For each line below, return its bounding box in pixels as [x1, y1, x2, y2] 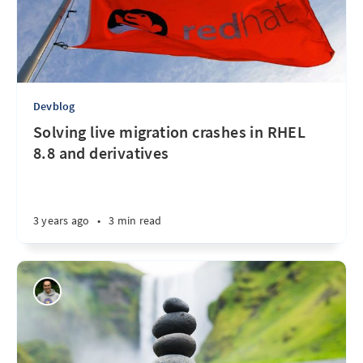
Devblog [33, 99, 75, 113]
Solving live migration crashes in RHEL [33, 122, 306, 142]
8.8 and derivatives [33, 143, 169, 163]
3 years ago [33, 213, 90, 228]
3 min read [109, 213, 162, 228]
